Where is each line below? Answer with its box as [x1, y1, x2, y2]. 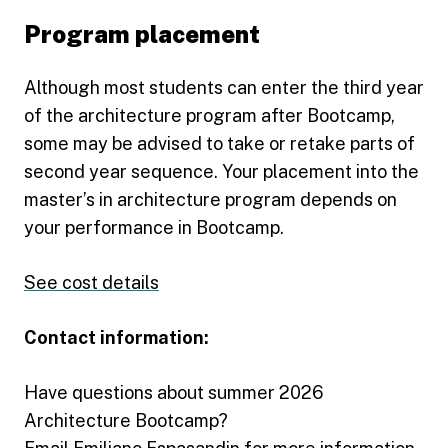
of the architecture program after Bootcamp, [24, 104, 395, 126]
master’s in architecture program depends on [24, 188, 397, 210]
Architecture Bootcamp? [24, 409, 228, 431]
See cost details [24, 271, 159, 293]
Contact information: [24, 326, 209, 348]
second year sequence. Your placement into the [24, 160, 419, 182]
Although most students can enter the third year [24, 76, 424, 98]
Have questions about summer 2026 [24, 381, 324, 403]
